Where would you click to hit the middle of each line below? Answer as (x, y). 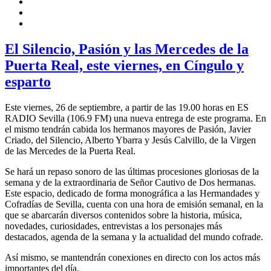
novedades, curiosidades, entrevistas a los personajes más (113, 226)
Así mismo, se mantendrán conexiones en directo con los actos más (132, 257)
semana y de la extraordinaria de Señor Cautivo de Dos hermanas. (130, 182)
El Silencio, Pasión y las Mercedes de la (127, 49)
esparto (28, 81)
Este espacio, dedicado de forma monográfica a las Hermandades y (132, 193)
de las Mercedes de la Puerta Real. (70, 151)
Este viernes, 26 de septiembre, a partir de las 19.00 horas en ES (127, 107)
